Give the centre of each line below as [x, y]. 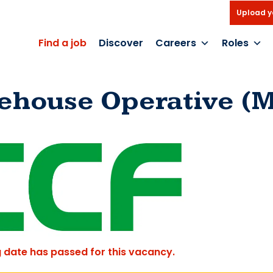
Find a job [62, 43]
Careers [176, 43]
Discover [121, 43]
